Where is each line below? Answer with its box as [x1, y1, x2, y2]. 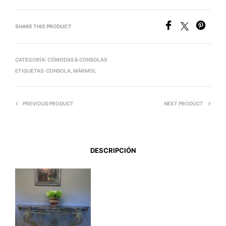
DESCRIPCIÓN [90, 146, 136, 154]
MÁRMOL [73, 68, 96, 74]
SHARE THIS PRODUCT [15, 23, 72, 30]
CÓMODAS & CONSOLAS [47, 56, 107, 63]
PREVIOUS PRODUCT [23, 100, 74, 107]
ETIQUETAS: [15, 68, 46, 74]
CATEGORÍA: [15, 56, 47, 63]
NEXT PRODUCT [164, 100, 203, 107]
